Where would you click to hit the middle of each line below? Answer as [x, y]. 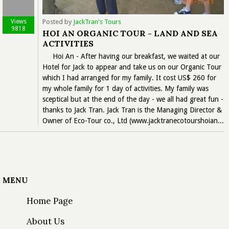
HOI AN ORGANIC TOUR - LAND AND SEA [130, 33]
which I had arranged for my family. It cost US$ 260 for [129, 77]
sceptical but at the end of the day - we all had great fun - [133, 99]
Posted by [58, 21]
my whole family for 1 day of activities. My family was [125, 88]
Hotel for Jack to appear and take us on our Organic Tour [132, 67]
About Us [45, 221]
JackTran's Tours [97, 21]
